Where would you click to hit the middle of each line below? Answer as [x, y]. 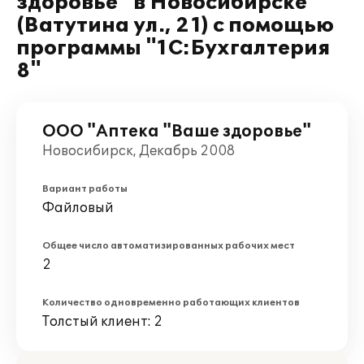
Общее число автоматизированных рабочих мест [169, 246]
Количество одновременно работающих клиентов [171, 303]
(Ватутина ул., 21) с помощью [175, 26]
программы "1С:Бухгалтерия [173, 48]
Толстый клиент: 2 [102, 322]
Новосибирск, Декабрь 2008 [139, 151]
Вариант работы [85, 189]
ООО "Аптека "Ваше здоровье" [177, 132]
